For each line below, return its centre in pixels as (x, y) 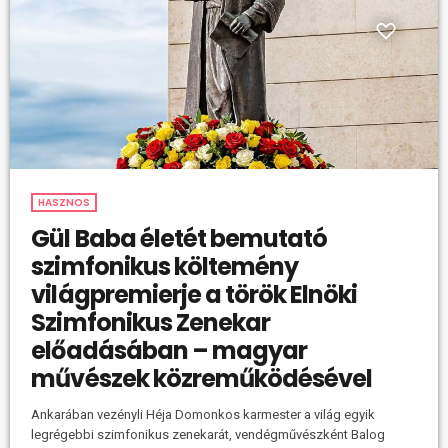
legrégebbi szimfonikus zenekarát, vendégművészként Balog (208, 435)
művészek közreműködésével (202, 379)
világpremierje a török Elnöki (194, 295)
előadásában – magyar (169, 351)
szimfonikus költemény (165, 267)
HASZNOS (64, 203)
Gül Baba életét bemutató (179, 239)
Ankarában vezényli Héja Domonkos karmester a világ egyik (203, 415)
